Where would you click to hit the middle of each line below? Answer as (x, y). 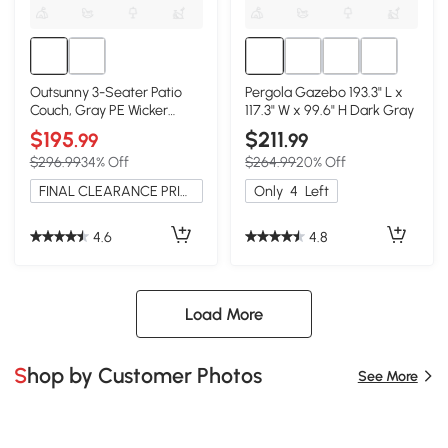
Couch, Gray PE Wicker (98, 110)
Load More (224, 313)
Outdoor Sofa (72, 128)
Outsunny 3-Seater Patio (105, 92)
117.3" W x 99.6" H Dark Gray (330, 110)
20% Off (321, 161)
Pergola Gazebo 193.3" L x (324, 92)
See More (387, 375)
